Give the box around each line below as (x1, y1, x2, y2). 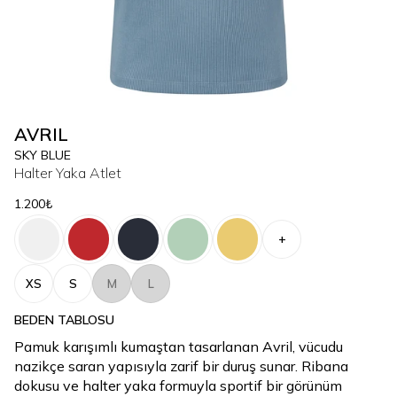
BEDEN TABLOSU (14, 312, 114, 328)
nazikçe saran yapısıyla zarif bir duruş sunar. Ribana (14, 357, 348, 375)
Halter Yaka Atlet (14, 164, 121, 182)
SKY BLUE (14, 147, 71, 163)
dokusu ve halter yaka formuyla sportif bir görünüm (14, 377, 342, 394)
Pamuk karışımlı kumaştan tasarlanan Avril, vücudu (14, 338, 343, 355)
